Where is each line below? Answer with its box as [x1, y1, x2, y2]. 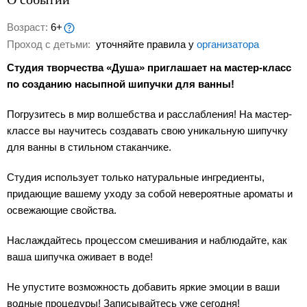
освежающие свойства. [7, 204, 122, 217]
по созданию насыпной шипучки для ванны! [7, 78, 234, 90]
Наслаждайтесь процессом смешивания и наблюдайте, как [7, 234, 287, 247]
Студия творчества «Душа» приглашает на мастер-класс [7, 62, 291, 74]
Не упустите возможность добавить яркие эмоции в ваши [7, 281, 280, 293]
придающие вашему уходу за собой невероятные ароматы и [7, 188, 293, 200]
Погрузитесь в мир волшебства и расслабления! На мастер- [7, 108, 292, 121]
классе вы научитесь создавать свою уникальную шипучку [7, 125, 288, 137]
